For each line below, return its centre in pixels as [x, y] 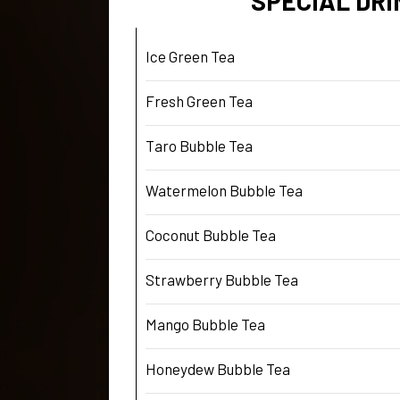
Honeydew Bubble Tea [218, 368]
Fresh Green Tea [199, 100]
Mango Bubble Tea [205, 324]
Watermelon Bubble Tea [224, 190]
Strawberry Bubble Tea [222, 279]
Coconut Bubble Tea [211, 234]
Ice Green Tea [190, 56]
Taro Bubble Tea [199, 145]
